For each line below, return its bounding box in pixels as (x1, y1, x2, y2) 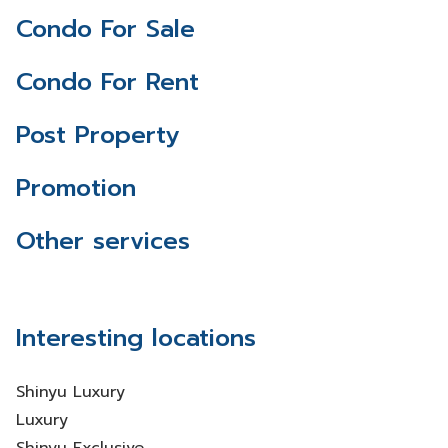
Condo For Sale (16, 11, 195, 47)
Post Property (16, 117, 179, 153)
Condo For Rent (16, 64, 199, 100)
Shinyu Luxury (16, 380, 125, 404)
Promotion (16, 170, 136, 206)
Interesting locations (16, 320, 256, 356)
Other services (16, 223, 190, 259)
